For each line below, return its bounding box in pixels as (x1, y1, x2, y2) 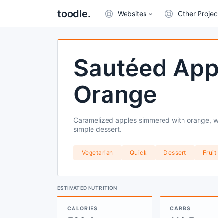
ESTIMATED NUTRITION (57, 185, 117, 191)
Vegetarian (82, 149, 113, 156)
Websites (118, 9, 146, 18)
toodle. (57, 8, 91, 19)
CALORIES (67, 205, 98, 212)
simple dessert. (73, 125, 122, 133)
